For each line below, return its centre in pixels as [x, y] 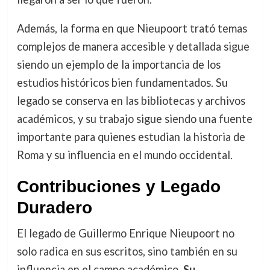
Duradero [54, 208]
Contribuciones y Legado [118, 187]
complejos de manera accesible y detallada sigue [133, 47]
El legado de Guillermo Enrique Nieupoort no [125, 234]
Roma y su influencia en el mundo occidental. [124, 155]
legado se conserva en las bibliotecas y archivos [131, 101]
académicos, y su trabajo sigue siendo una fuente [134, 119]
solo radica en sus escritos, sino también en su [127, 252]
